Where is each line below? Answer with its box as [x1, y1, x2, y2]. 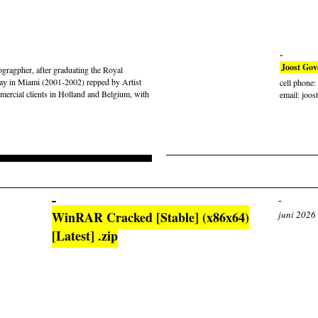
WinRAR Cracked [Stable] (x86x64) [52, 208, 249, 226]
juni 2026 [278, 208, 316, 221]
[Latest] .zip [52, 226, 118, 245]
